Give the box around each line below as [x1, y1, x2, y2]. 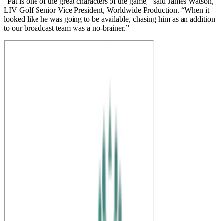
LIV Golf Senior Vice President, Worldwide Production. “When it [4, 5, 209, 14]
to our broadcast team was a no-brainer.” [4, 23, 129, 32]
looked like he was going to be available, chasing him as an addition [4, 14, 215, 23]
